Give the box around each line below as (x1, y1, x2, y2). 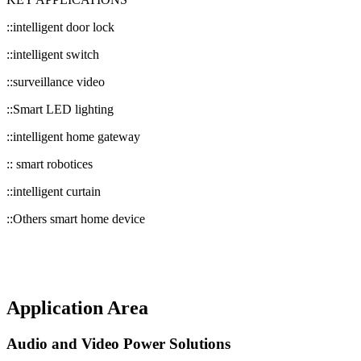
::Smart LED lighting (6, 102, 114, 116)
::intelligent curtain (6, 184, 101, 198)
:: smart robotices (6, 156, 93, 171)
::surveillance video (6, 74, 105, 89)
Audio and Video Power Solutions (6, 334, 230, 352)
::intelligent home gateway (6, 129, 143, 143)
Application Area (6, 297, 148, 318)
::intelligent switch (6, 47, 99, 61)
